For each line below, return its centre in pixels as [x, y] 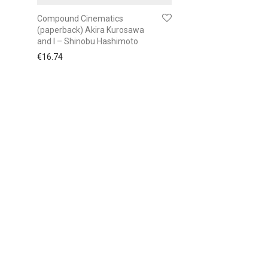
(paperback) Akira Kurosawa [91, 30]
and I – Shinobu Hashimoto [88, 41]
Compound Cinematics [80, 18]
